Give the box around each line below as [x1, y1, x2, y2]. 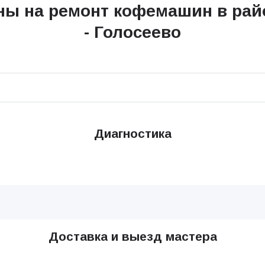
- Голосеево [83, 23, 181, 42]
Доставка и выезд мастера [48, 230, 217, 244]
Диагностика [93, 127, 172, 141]
